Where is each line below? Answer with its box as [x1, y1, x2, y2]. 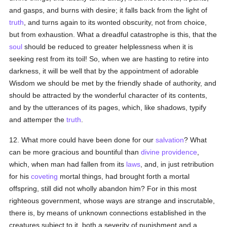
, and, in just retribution [140, 160, 214, 168]
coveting [31, 172, 58, 180]
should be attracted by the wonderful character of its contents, [9, 91, 208, 99]
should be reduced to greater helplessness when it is [22, 43, 194, 51]
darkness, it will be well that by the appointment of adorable [9, 67, 199, 75]
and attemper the [9, 116, 67, 124]
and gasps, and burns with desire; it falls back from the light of [9, 6, 208, 14]
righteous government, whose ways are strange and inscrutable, [9, 197, 215, 205]
